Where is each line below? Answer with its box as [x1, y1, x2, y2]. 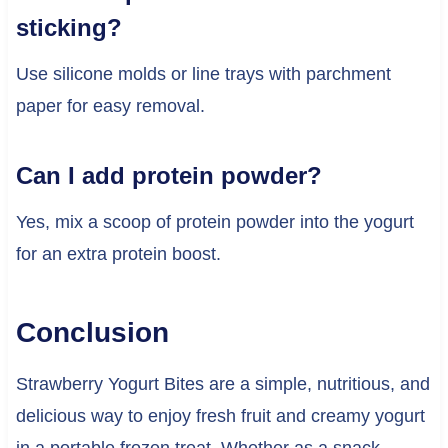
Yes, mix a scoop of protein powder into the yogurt [15, 212, 414, 233]
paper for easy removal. [15, 96, 205, 117]
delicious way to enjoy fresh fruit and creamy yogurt [15, 406, 425, 427]
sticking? [15, 14, 122, 42]
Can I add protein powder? [15, 162, 322, 190]
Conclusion [15, 317, 169, 349]
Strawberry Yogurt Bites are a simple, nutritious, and [15, 374, 430, 395]
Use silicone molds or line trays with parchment [15, 64, 391, 85]
